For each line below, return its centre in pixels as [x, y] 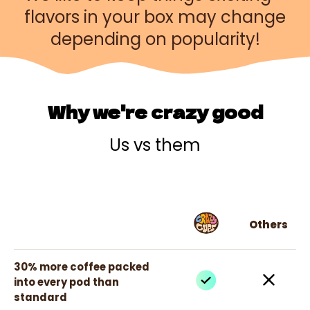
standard [40, 297]
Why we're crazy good [155, 111]
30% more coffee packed [82, 266]
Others [269, 224]
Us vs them [155, 145]
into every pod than [66, 282]
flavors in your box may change [155, 17]
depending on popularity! [155, 39]
